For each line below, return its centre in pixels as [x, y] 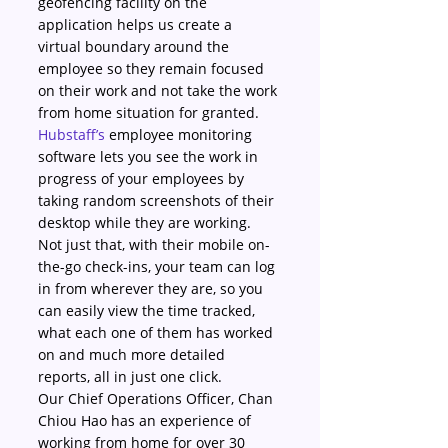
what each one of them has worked [157, 332]
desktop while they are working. [146, 222]
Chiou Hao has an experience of [146, 420]
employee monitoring [180, 134]
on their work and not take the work [159, 90]
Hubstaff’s [71, 134]
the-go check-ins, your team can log [158, 266]
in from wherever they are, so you [152, 288]
